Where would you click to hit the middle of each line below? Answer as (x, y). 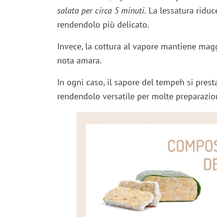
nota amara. (79, 61)
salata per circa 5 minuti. (101, 11)
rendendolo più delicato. (103, 25)
